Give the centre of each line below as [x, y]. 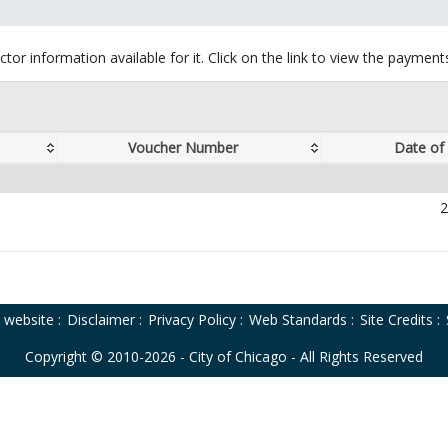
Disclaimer [101, 319]
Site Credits [396, 319]
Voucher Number [183, 148]
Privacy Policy [192, 319]
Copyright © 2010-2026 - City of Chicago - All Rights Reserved [224, 356]
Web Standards [298, 319]
